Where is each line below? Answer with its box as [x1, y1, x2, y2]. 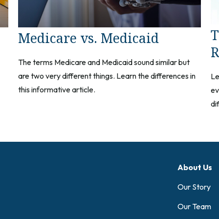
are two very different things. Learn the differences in [18, 70, 196, 81]
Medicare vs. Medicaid [18, 28, 159, 47]
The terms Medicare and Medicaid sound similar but [18, 57, 190, 67]
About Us [177, 162, 212, 172]
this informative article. [18, 84, 96, 94]
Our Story [177, 181, 211, 192]
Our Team [177, 201, 211, 211]
